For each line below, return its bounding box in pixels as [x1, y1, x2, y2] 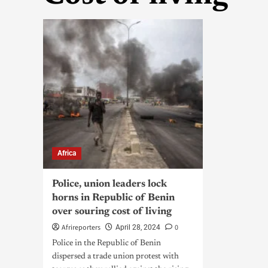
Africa [57, 149, 76, 157]
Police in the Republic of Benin [52, 239, 161, 248]
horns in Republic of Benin [52, 193, 175, 203]
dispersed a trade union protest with [52, 252, 179, 261]
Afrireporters [62, 223, 100, 233]
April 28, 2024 [115, 223, 160, 232]
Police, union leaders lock [52, 179, 167, 190]
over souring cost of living [52, 207, 172, 217]
